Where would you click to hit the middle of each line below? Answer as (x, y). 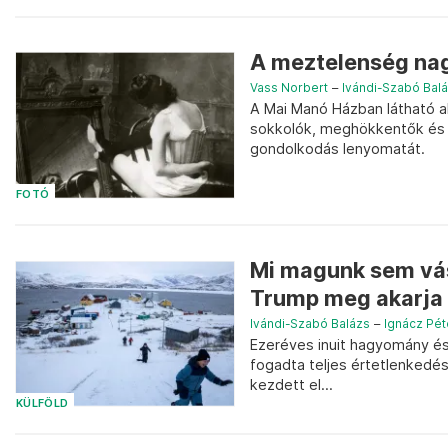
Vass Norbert (289, 87)
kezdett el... (291, 385)
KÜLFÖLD (42, 403)
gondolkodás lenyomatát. (337, 148)
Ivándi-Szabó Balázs (310, 324)
